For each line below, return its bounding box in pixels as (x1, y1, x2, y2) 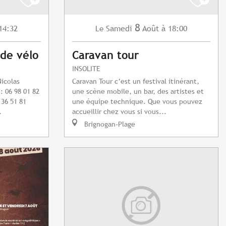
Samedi (106, 24, 132, 34)
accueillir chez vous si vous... (72, 107, 166, 116)
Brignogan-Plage (82, 120, 135, 129)
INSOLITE (72, 64, 100, 73)
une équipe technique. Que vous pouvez (72, 97, 202, 106)
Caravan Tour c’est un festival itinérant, (72, 77, 199, 86)
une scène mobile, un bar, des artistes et (72, 87, 204, 96)
